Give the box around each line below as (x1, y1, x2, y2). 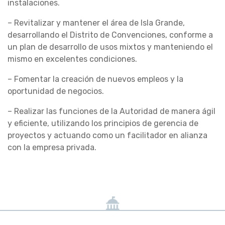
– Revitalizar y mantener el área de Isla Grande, (8, 18, 185, 28)
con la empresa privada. (8, 143, 96, 153)
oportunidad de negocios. (8, 86, 104, 96)
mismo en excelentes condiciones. (8, 54, 137, 64)
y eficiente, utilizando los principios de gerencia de (8, 119, 198, 129)
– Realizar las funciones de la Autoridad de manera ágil (8, 106, 215, 117)
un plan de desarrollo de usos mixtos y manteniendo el (8, 42, 213, 52)
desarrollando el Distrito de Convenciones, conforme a (8, 30, 213, 40)
